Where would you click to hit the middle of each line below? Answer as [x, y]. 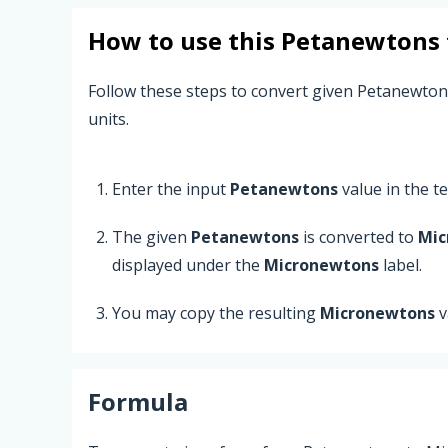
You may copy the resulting [216, 312]
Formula [138, 401]
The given [151, 236]
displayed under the [188, 264]
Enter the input [171, 188]
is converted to [358, 236]
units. [108, 118]
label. [400, 264]
